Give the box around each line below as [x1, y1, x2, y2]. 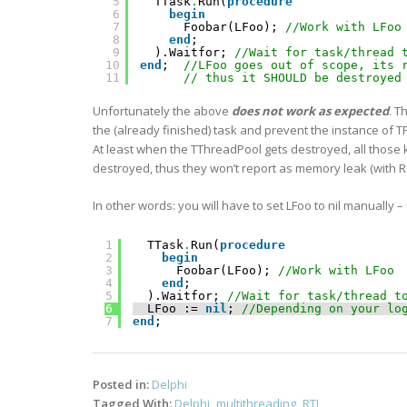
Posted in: [93, 376, 152, 392]
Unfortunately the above [93, 103, 232, 119]
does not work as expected [232, 103, 389, 119]
